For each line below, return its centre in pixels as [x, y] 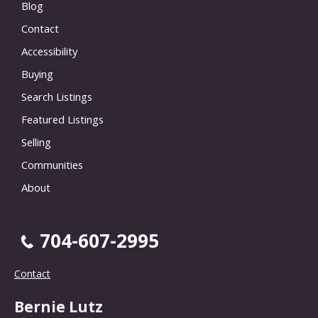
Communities [52, 165]
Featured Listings [62, 120]
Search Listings [57, 97]
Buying [37, 74]
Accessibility [49, 51]
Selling [36, 142]
